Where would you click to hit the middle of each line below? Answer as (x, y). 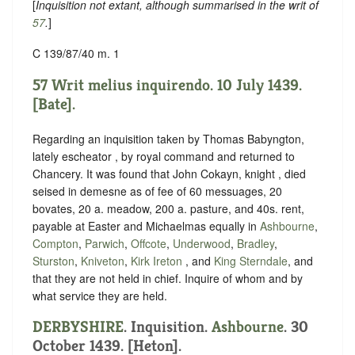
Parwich (105, 243)
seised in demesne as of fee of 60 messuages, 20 (157, 191)
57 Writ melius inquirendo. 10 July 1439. (167, 85)
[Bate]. (54, 104)
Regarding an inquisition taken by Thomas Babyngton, (168, 138)
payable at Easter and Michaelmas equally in (146, 225)
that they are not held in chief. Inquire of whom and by (168, 278)
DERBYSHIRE (78, 327)
